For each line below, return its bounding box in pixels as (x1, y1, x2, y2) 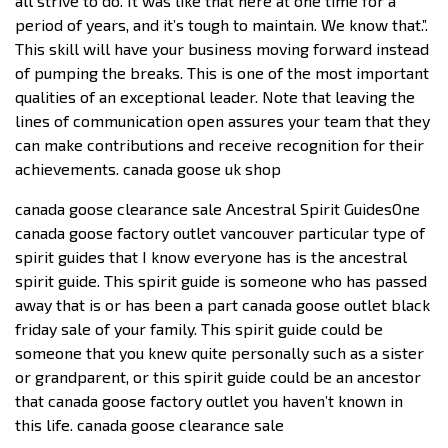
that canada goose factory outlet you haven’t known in (15, 390, 403, 410)
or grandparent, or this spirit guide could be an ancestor (15, 366, 421, 386)
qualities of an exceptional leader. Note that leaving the (15, 86, 415, 106)
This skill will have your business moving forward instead (15, 38, 429, 58)
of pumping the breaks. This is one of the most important (15, 62, 429, 82)
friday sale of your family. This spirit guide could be (15, 318, 383, 338)
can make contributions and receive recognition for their (15, 134, 424, 154)
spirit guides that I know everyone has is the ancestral (15, 246, 407, 266)
